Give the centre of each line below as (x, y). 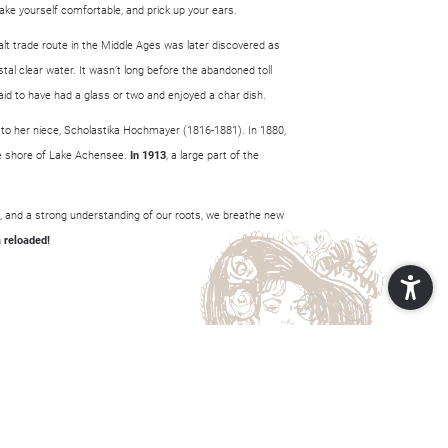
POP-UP (316, 423)
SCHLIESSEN (302, 436)
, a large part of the (212, 155)
